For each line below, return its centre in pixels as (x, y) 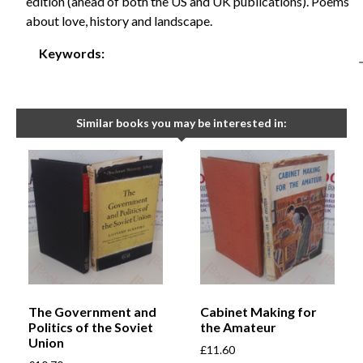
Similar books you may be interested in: (181, 123)
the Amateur (238, 327)
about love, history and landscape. (119, 20)
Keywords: (72, 53)
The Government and (92, 312)
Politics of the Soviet (91, 327)
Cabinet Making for (258, 312)
